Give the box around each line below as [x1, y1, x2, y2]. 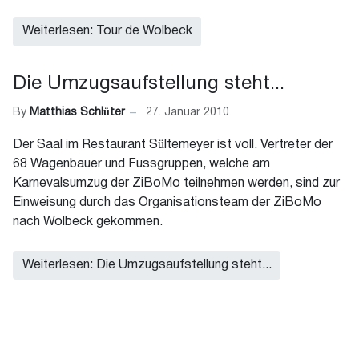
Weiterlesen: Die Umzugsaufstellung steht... [22, 260, 272, 272]
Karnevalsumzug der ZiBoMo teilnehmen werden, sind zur [13, 177, 340, 189]
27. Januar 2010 [146, 107, 229, 119]
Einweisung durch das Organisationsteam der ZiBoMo [13, 196, 321, 208]
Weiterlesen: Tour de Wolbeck [22, 26, 192, 38]
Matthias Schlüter [30, 107, 125, 119]
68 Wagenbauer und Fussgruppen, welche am [13, 158, 270, 170]
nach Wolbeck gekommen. [13, 216, 163, 228]
